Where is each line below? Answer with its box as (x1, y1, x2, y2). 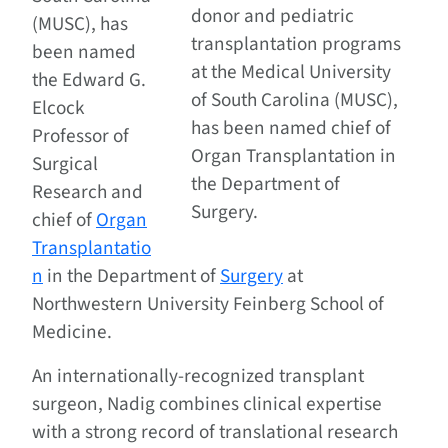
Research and (32, 178, 143, 207)
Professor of (32, 122, 129, 151)
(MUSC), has (32, 10, 128, 39)
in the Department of (43, 262, 220, 291)
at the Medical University (191, 58, 392, 87)
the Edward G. (32, 66, 146, 95)
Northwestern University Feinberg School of (32, 290, 384, 319)
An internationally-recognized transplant (32, 362, 364, 391)
